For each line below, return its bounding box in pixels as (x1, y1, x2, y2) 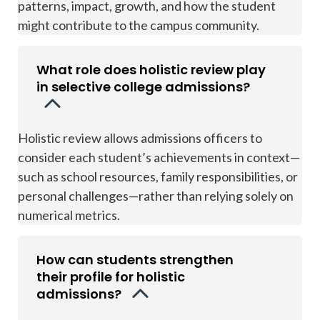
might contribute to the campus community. (18, 17, 259, 33)
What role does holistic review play (36, 61, 266, 79)
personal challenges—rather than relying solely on (18, 188, 294, 204)
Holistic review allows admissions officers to (18, 130, 262, 146)
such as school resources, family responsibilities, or (18, 169, 298, 184)
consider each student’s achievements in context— (18, 149, 300, 165)
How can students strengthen (36, 251, 234, 269)
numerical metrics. (18, 207, 120, 223)
